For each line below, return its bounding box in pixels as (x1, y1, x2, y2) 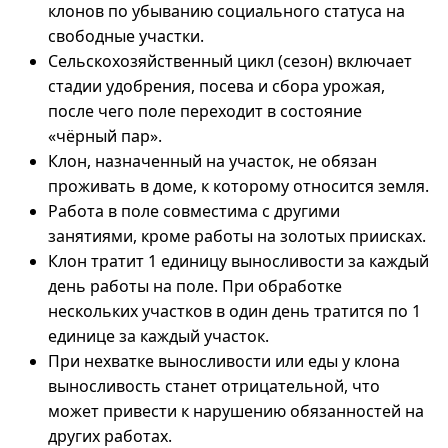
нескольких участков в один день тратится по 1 (48, 300, 421, 322)
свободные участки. (48, 25, 204, 47)
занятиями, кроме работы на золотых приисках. (48, 225, 426, 247)
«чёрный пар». (48, 125, 162, 147)
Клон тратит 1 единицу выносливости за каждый (48, 250, 429, 272)
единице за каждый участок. (48, 325, 269, 347)
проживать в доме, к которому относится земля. (48, 175, 429, 197)
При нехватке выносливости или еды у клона (48, 350, 400, 372)
